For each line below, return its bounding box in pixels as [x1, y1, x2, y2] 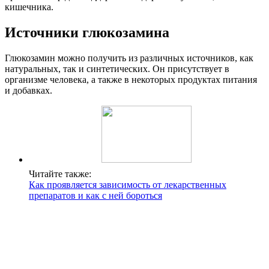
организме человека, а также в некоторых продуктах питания [5, 74, 257, 85]
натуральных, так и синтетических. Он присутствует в [5, 63, 229, 74]
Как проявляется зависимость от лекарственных [29, 179, 226, 190]
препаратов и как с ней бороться [29, 190, 162, 201]
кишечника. [5, 1, 53, 12]
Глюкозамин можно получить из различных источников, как [5, 52, 253, 63]
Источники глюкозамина [5, 24, 169, 40]
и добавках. [5, 85, 52, 95]
